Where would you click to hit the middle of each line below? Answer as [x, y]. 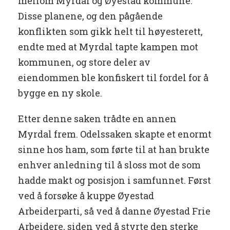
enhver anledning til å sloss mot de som [109, 165]
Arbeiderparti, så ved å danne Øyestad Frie [114, 211]
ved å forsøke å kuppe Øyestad [86, 196]
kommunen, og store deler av [84, 62]
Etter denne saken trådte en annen [97, 119]
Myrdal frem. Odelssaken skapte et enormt [115, 134]
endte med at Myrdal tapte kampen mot [108, 47]
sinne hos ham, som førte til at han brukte [114, 150]
